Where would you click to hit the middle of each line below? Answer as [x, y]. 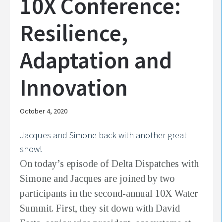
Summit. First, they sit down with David [100, 208]
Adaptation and [96, 60]
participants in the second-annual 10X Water [109, 194]
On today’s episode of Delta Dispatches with [109, 164]
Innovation [74, 88]
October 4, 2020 [44, 111]
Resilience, [74, 33]
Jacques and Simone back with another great [103, 135]
